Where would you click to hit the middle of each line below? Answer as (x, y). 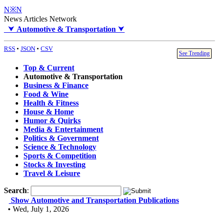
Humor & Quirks (52, 121)
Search (15, 191)
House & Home (49, 112)
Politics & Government (61, 138)
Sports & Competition (60, 156)
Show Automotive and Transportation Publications (95, 200)
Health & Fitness (51, 103)
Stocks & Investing (55, 165)
